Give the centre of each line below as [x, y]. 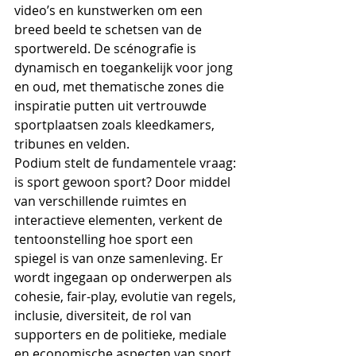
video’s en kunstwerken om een [110, 11]
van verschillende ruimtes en [102, 201]
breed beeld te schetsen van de [110, 30]
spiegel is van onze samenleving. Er [120, 259]
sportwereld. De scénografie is [107, 49]
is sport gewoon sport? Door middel [124, 182]
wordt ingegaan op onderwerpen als [125, 278]
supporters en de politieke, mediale [122, 335]
